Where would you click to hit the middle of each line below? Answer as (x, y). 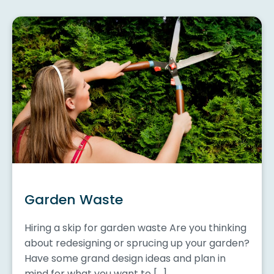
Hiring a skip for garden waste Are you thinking (135, 228)
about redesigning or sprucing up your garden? (137, 243)
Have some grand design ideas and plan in (125, 258)
